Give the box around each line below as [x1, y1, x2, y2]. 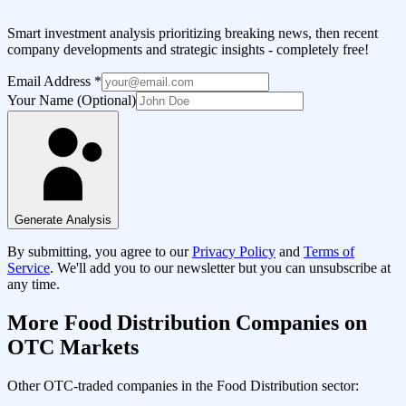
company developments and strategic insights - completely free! [7, 41, 369, 57]
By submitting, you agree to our [7, 243, 188, 259]
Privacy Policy [192, 243, 275, 259]
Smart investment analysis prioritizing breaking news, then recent [7, 24, 378, 41]
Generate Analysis [14, 212, 111, 227]
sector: [318, 377, 359, 393]
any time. [7, 275, 60, 292]
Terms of [304, 243, 354, 259]
